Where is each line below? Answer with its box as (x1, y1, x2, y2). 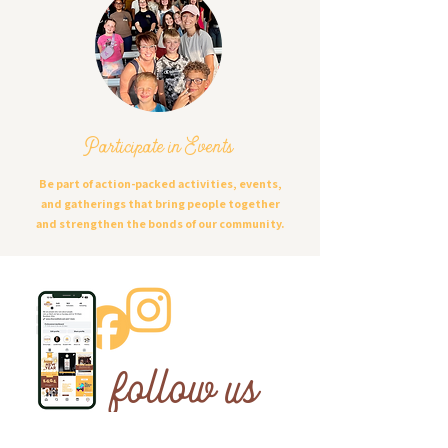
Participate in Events (83, 136, 233, 161)
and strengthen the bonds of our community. (36, 216, 284, 231)
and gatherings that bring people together (40, 196, 280, 211)
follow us (111, 364, 258, 424)
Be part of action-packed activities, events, (38, 176, 282, 191)
